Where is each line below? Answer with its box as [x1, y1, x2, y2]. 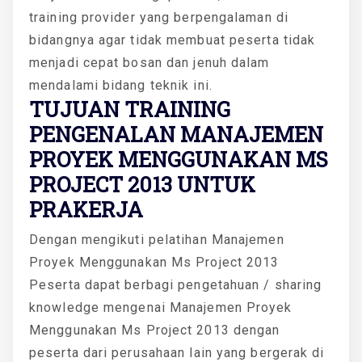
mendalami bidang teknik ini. [29, 77, 213, 93]
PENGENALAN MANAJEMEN [29, 120, 323, 148]
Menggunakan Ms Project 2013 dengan [29, 322, 280, 338]
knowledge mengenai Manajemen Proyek [29, 299, 293, 315]
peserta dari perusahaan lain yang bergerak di [29, 344, 325, 360]
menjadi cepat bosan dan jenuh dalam [29, 54, 270, 70]
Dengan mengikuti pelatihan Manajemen [29, 231, 284, 247]
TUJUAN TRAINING [29, 95, 230, 123]
